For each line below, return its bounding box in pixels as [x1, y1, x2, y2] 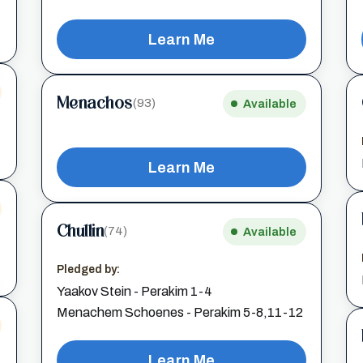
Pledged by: [56, 263, 120, 275]
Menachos [56, 93, 133, 113]
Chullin [56, 221, 105, 241]
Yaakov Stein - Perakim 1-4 [56, 284, 212, 298]
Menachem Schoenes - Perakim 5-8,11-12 [56, 305, 303, 319]
